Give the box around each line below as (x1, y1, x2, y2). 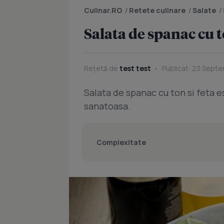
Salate (192, 5, 216, 15)
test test (119, 63, 151, 73)
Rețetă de (84, 63, 119, 73)
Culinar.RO (84, 5, 122, 15)
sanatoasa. (84, 100, 130, 112)
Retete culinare (129, 5, 185, 15)
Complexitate (96, 137, 146, 147)
